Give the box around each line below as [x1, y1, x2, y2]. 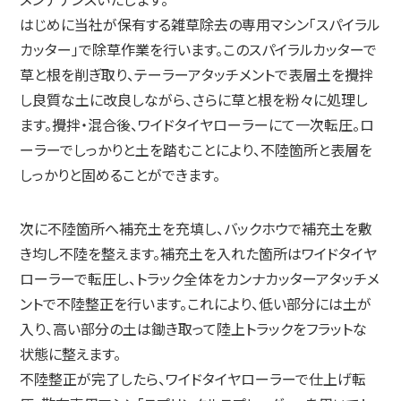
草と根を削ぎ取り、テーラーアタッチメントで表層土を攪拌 [20, 64, 374, 86]
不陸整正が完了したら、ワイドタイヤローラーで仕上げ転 [20, 368, 367, 390]
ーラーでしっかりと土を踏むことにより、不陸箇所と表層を [20, 139, 373, 161]
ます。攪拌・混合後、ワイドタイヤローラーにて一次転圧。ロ [20, 114, 375, 136]
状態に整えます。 [20, 343, 122, 365]
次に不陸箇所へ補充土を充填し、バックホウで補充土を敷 [20, 218, 373, 240]
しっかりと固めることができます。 [20, 164, 221, 186]
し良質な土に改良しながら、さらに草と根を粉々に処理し [20, 89, 369, 111]
